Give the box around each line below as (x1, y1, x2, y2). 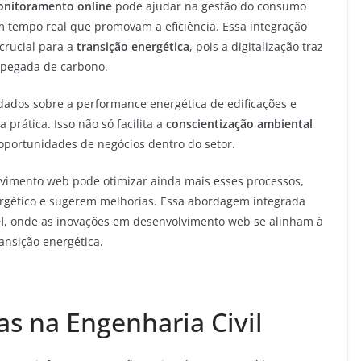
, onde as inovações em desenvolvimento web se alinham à (4, 214, 323, 229)
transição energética (77, 39, 189, 54)
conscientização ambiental (166, 116, 313, 131)
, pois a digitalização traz (189, 39, 323, 54)
